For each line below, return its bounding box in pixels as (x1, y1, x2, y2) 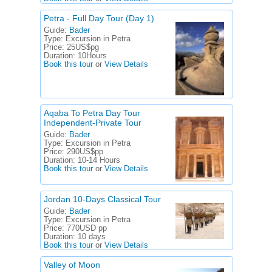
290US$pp (67, 148, 103, 157)
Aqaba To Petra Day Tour (44, 108, 140, 118)
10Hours (78, 52, 107, 60)
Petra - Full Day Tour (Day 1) (44, 13, 154, 23)
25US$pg (67, 43, 99, 52)
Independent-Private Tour (44, 118, 141, 128)
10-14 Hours (78, 156, 120, 165)
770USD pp (67, 223, 107, 233)
